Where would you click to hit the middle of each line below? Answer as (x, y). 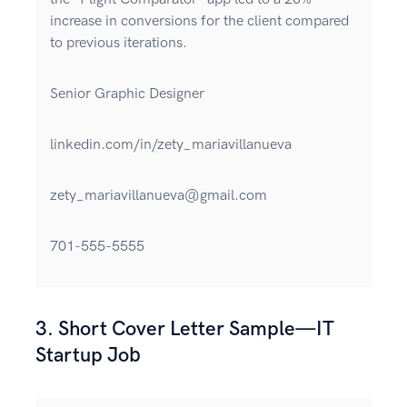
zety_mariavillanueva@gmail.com (159, 196)
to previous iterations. (119, 44)
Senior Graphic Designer (127, 94)
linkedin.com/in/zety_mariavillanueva (171, 145)
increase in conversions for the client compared (199, 22)
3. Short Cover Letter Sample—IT (185, 330)
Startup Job (88, 356)
